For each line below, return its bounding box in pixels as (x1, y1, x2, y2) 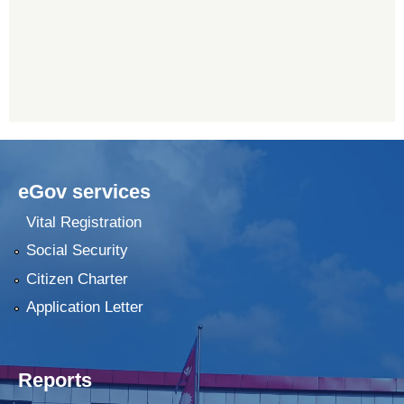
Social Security (25, 242, 128, 260)
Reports (18, 368, 92, 391)
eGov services (18, 180, 151, 204)
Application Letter (25, 298, 143, 316)
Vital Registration (25, 213, 142, 231)
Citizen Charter (25, 270, 128, 288)
